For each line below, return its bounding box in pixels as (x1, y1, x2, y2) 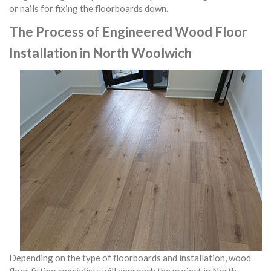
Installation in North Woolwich (9, 45, 192, 61)
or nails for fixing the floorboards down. (9, 3, 170, 14)
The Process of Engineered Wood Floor (9, 24, 247, 40)
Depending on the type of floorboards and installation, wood (9, 252, 251, 263)
